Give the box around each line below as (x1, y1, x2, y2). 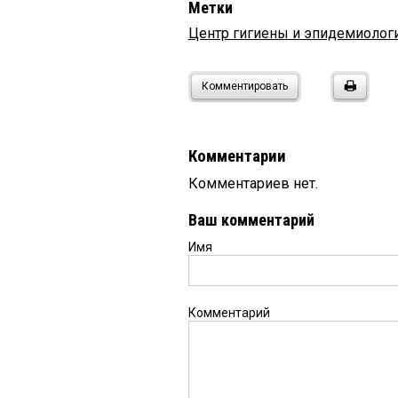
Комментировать (202, 80, 288, 93)
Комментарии (188, 147, 286, 167)
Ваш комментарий (188, 211, 314, 230)
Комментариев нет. (188, 175, 318, 193)
